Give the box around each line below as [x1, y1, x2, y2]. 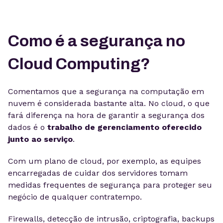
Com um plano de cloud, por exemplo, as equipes [8, 156, 201, 166]
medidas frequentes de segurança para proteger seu [8, 180, 212, 190]
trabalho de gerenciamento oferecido [47, 122, 202, 132]
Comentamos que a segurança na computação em [8, 87, 204, 96]
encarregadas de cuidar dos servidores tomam [8, 168, 188, 178]
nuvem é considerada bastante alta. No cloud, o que [8, 99, 210, 108]
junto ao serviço [8, 134, 73, 144]
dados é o [8, 122, 47, 132]
